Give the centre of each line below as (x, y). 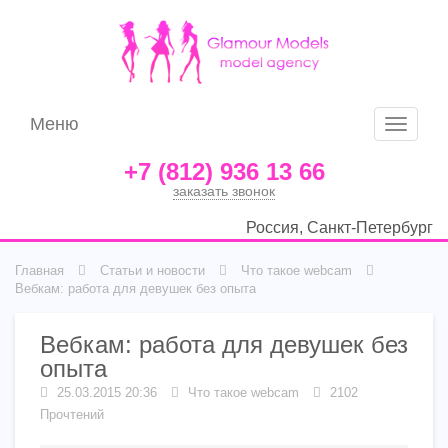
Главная (39, 270)
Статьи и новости (152, 270)
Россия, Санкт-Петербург (339, 227)
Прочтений (72, 414)
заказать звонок (224, 191)
